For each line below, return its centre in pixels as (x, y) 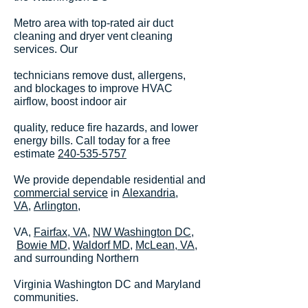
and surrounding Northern (76, 258)
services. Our (46, 49)
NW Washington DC (142, 232)
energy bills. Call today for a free (92, 141)
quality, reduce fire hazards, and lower (106, 128)
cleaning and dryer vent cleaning (93, 36)
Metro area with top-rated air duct (93, 23)
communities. (46, 297)
